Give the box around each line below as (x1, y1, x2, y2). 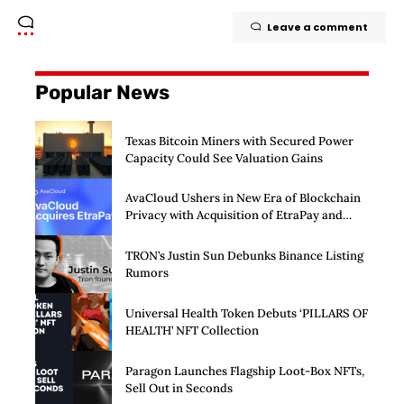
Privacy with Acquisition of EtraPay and (125, 207, 343, 224)
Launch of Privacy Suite (125, 225, 257, 241)
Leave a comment (267, 19, 368, 34)
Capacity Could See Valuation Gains (125, 150, 323, 166)
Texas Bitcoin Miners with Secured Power (125, 133, 353, 149)
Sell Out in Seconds (125, 380, 233, 396)
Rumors (125, 265, 169, 281)
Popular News (35, 79, 170, 105)
